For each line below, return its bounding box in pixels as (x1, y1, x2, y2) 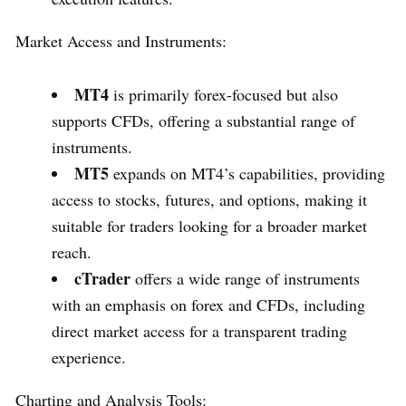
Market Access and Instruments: (15, 29, 227, 52)
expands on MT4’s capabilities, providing (109, 161, 385, 184)
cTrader (74, 266, 130, 290)
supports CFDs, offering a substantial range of (52, 109, 355, 131)
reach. (52, 240, 92, 263)
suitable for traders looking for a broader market (52, 214, 367, 237)
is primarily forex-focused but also (109, 82, 338, 105)
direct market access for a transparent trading (52, 319, 347, 342)
